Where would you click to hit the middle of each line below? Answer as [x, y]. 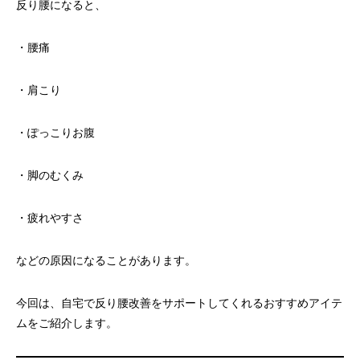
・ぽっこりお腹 [55, 133]
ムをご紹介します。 [67, 323]
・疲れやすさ [50, 218]
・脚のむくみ [50, 175]
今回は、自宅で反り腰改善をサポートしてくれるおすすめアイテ [179, 303]
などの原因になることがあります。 [106, 260]
